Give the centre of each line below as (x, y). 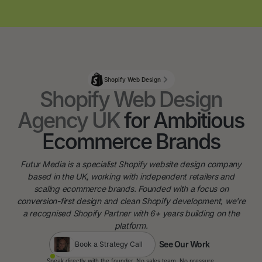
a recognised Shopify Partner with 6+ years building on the (131, 213)
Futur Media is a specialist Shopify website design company (131, 164)
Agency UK (69, 120)
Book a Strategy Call (108, 244)
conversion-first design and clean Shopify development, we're (131, 201)
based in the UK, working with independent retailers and (131, 176)
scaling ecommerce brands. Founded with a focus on (131, 189)
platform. (131, 225)
